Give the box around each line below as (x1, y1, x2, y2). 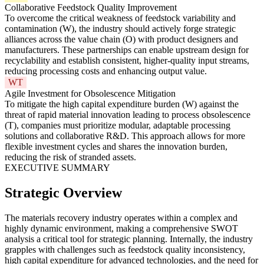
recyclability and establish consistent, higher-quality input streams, (5, 55, 249, 66)
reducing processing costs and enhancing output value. (5, 66, 207, 77)
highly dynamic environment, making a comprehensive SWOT (5, 223, 238, 233)
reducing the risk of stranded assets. (5, 152, 136, 163)
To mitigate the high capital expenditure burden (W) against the (5, 99, 239, 110)
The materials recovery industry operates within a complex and (5, 212, 237, 223)
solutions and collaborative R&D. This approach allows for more (5, 131, 245, 141)
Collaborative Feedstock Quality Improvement (5, 2, 177, 13)
